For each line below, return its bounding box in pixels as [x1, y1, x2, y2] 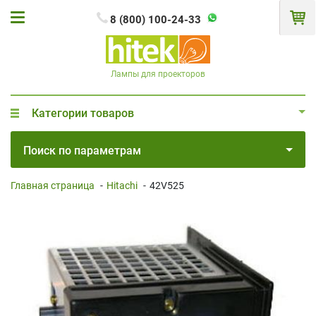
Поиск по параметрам [23, 143, 141, 157]
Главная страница [11, 179, 95, 191]
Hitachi [107, 179, 138, 191]
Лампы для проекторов [111, 68, 205, 79]
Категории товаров [32, 106, 134, 120]
